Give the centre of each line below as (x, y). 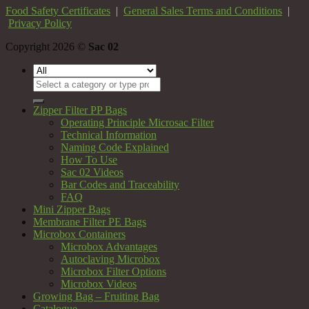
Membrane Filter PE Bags (90, 221)
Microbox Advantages (109, 246)
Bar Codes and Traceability (120, 184)
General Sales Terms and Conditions (203, 10)
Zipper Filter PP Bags (80, 110)
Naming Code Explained (115, 147)
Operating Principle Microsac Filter (137, 122)
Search (47, 82)
